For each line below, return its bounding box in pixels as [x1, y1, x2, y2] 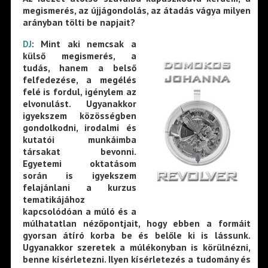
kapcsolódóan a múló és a [22, 205, 137, 218]
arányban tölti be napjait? [22, 16, 135, 29]
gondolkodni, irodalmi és [22, 121, 137, 134]
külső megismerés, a [22, 50, 137, 62]
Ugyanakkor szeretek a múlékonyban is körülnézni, [22, 241, 251, 254]
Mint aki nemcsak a [41, 38, 137, 50]
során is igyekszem [22, 169, 137, 182]
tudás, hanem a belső [22, 62, 137, 74]
